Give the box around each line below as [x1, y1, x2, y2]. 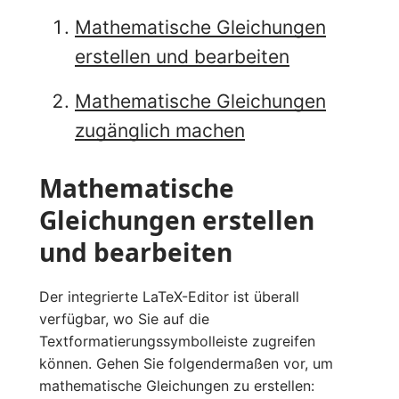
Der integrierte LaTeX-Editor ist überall [39, 287, 299, 305]
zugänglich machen [75, 118, 245, 142]
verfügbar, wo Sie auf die [39, 309, 209, 328]
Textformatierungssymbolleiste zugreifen [39, 331, 315, 350]
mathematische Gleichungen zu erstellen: [39, 376, 314, 395]
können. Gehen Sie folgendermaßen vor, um [39, 354, 333, 372]
